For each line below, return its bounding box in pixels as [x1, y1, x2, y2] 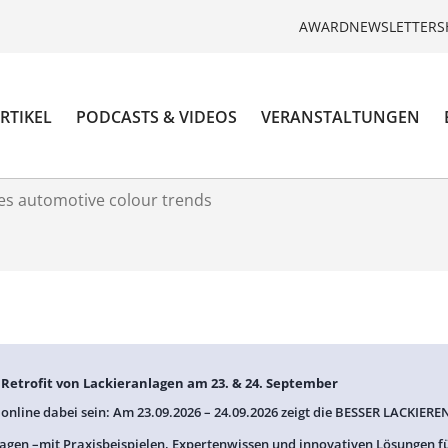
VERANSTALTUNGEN [261, 106, 421, 129]
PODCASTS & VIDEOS [76, 106, 238, 129]
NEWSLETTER [349, 16, 437, 36]
